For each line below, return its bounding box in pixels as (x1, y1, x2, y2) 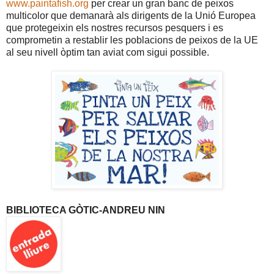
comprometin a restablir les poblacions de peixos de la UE (6, 35, 258, 46)
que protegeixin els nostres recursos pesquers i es (6, 23, 223, 34)
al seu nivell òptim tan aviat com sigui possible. (6, 47, 209, 58)
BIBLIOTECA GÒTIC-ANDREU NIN (6, 205, 165, 216)
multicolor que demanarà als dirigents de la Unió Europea (6, 10, 256, 21)
